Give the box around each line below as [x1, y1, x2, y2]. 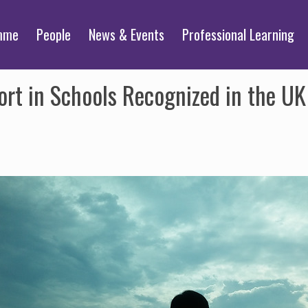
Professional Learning [182, 24, 294, 45]
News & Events [89, 24, 164, 45]
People [36, 24, 71, 45]
